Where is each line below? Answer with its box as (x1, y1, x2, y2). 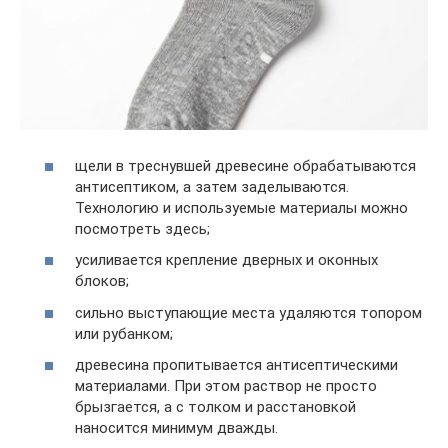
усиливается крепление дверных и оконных (75, 251, 378, 269)
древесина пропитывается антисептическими (75, 356, 398, 374)
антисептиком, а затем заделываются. (75, 177, 349, 196)
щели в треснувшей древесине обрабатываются (75, 156, 416, 175)
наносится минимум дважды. (75, 419, 278, 437)
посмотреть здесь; (75, 219, 210, 238)
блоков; (75, 272, 129, 290)
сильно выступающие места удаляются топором (75, 303, 422, 322)
